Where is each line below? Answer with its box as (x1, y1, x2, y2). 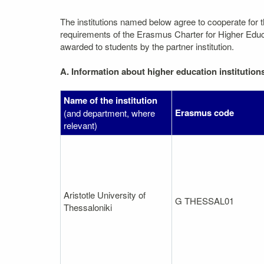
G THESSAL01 (175, 194, 234, 207)
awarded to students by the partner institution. (60, 39, 234, 52)
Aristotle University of (64, 188, 146, 201)
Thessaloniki (64, 200, 112, 213)
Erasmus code (175, 105, 234, 119)
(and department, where (64, 106, 155, 119)
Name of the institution (64, 93, 157, 107)
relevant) (64, 118, 97, 131)
